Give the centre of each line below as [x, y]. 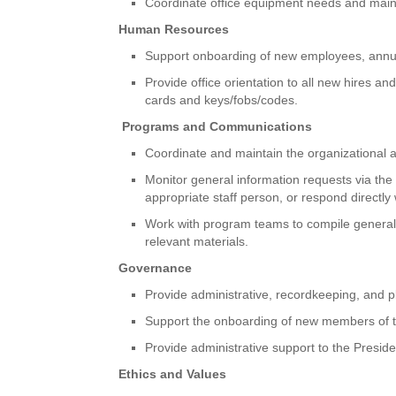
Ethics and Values [173, 373]
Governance [156, 267]
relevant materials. [197, 241]
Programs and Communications [217, 126]
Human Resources [174, 29]
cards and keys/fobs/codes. [222, 99]
